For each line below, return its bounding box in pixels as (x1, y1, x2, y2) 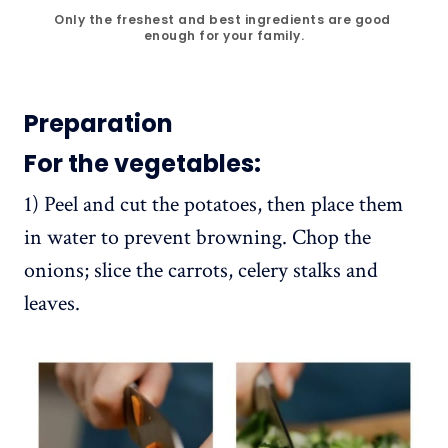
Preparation (24, 106, 178, 140)
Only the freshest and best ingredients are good (54, 10, 391, 28)
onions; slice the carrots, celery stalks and (24, 255, 378, 285)
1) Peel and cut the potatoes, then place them (24, 189, 403, 219)
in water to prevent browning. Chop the (24, 222, 371, 252)
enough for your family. (143, 26, 305, 44)
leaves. (24, 288, 80, 318)
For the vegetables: (24, 146, 261, 180)
